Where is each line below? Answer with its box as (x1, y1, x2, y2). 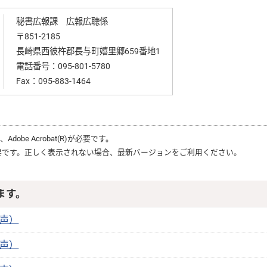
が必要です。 (67, 134, 113, 143)
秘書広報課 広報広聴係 (15, 17, 108, 27)
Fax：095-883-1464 (15, 76, 91, 86)
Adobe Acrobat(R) (8, 134, 67, 143)
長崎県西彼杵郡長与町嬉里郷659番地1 (15, 46, 160, 57)
